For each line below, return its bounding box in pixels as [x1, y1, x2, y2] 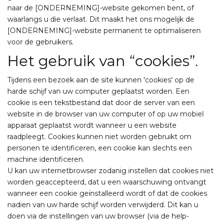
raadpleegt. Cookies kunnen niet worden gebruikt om [7, 132, 191, 141]
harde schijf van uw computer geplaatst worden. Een [7, 87, 189, 96]
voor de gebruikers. [7, 37, 74, 46]
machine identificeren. [7, 155, 84, 164]
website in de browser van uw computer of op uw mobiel [7, 110, 204, 118]
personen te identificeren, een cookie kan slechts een [7, 144, 192, 152]
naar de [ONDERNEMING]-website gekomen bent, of [7, 3, 194, 12]
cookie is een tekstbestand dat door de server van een [7, 98, 195, 107]
